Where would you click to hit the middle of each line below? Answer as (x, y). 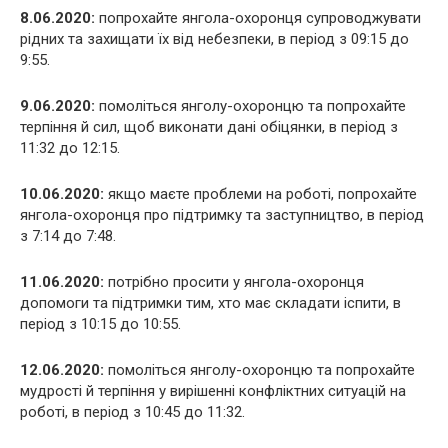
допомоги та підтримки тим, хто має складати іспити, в (210, 303)
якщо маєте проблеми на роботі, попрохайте (260, 194)
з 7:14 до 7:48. (68, 236)
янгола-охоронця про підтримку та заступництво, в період (222, 215)
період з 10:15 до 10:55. (100, 324)
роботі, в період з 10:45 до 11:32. (132, 412)
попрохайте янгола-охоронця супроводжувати (258, 18)
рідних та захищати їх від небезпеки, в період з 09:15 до (214, 39)
